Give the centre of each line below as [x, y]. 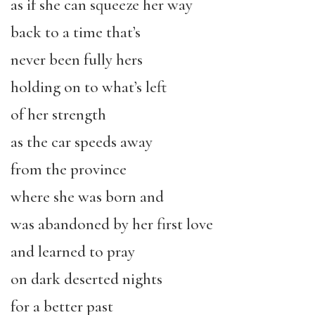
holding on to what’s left [89, 87]
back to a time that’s [76, 32]
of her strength [58, 115]
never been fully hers [77, 60]
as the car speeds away [82, 142]
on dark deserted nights [86, 279]
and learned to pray [73, 252]
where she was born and [87, 197]
